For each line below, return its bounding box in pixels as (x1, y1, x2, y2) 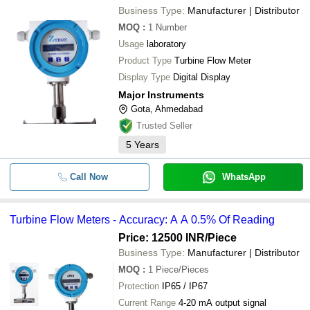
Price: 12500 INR (118, 232, 205, 244)
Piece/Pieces (156, 264, 209, 275)
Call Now (69, 172, 108, 182)
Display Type (118, 72, 170, 82)
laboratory (147, 39, 186, 49)
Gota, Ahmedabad (131, 104, 203, 114)
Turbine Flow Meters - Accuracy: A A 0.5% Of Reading (10, 214, 275, 226)
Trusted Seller (136, 120, 192, 131)
